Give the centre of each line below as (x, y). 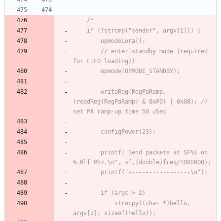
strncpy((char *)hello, (94, 203)
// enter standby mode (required (87, 52)
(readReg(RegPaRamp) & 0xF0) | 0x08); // (140, 102)
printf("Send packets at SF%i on (87, 153)
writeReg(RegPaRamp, (87, 92)
